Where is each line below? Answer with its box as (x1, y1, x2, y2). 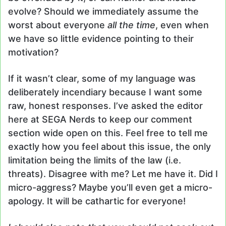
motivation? (8, 46, 59, 58)
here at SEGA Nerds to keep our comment (8, 114, 192, 125)
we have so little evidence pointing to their (8, 33, 194, 44)
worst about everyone (8, 19, 107, 30)
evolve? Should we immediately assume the (8, 6, 199, 17)
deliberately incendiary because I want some (8, 86, 202, 97)
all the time (107, 19, 155, 30)
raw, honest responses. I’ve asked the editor (8, 100, 203, 111)
